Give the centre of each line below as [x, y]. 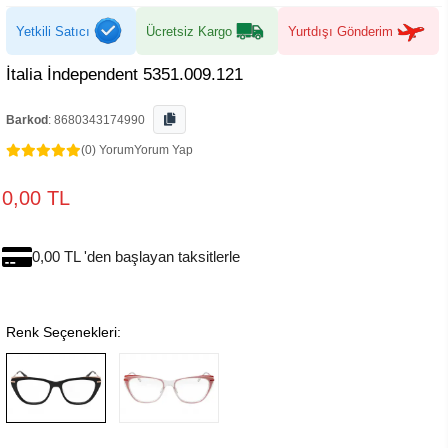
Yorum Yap [163, 150]
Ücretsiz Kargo [189, 31]
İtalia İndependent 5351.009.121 [124, 74]
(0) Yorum [107, 150]
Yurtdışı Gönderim [340, 31]
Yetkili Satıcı [53, 31]
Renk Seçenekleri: [63, 332]
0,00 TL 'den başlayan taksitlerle [136, 256]
